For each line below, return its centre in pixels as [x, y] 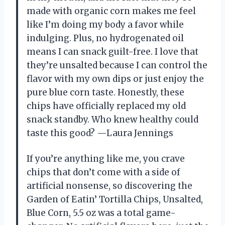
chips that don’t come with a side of [103, 172]
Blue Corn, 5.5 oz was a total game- [101, 213]
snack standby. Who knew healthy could [113, 119]
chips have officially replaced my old [106, 106]
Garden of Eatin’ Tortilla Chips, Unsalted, [115, 199]
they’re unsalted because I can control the [117, 65]
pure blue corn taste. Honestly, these [105, 92]
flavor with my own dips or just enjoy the [115, 79]
